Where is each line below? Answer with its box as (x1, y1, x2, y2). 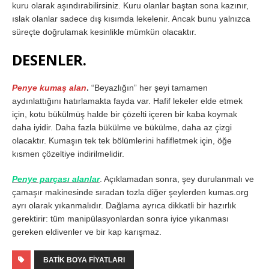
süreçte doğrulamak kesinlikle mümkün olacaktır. (12, 26, 196, 37)
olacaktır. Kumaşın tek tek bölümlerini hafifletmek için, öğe (12, 135, 232, 145)
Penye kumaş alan (12, 82, 86, 92)
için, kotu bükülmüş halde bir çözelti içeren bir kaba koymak (12, 109, 237, 119)
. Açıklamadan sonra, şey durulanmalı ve (100, 174, 254, 184)
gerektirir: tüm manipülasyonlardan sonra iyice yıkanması (12, 213, 229, 223)
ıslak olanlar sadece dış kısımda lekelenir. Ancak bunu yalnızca (12, 13, 250, 23)
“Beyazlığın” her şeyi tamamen (89, 82, 208, 92)
